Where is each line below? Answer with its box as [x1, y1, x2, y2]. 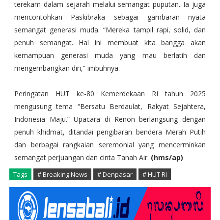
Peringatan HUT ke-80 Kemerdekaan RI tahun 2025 [14, 89, 206, 99]
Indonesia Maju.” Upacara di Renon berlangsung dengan [14, 114, 206, 124]
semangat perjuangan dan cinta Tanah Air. [14, 153, 151, 163]
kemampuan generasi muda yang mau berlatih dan [14, 51, 206, 60]
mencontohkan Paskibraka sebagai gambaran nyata [14, 12, 206, 22]
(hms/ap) [150, 153, 183, 163]
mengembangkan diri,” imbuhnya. [14, 63, 120, 73]
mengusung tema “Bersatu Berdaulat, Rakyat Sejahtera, [14, 102, 206, 111]
